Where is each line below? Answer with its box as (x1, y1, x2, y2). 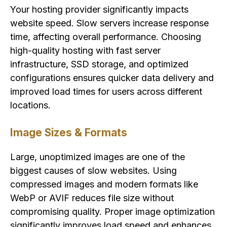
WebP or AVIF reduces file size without (10, 193, 174, 204)
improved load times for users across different (10, 86, 202, 97)
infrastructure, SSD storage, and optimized (10, 59, 188, 70)
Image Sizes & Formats (10, 126, 127, 139)
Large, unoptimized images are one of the (10, 152, 185, 163)
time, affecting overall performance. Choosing (10, 31, 201, 43)
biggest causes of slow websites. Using (10, 165, 177, 176)
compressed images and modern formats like (10, 179, 198, 190)
